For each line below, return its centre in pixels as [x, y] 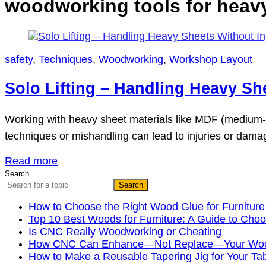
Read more [31, 161]
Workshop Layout [211, 59]
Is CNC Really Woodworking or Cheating [125, 232]
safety [19, 59]
